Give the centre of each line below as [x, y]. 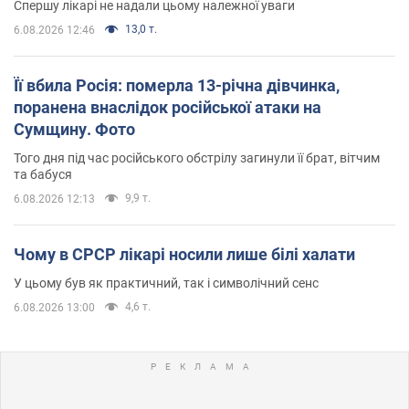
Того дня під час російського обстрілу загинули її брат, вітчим [197, 157]
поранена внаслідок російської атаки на [168, 107]
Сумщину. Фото [74, 129]
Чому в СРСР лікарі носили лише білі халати [184, 254]
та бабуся [43, 174]
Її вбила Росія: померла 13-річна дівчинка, [177, 85]
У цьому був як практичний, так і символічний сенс [166, 283]
